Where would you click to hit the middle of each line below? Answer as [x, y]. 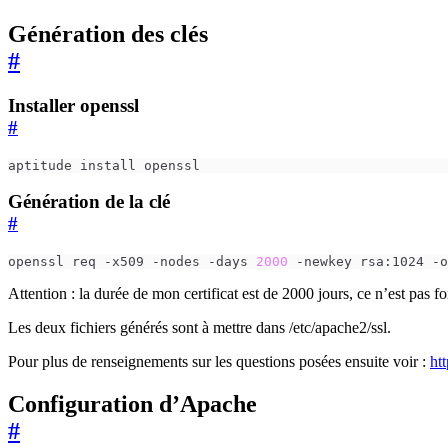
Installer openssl [73, 105]
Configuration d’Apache [132, 404]
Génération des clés [108, 34]
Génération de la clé [89, 202]
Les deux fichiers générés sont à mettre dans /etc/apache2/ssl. [199, 328]
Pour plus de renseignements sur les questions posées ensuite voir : [219, 362]
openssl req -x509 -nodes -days [132, 262]
